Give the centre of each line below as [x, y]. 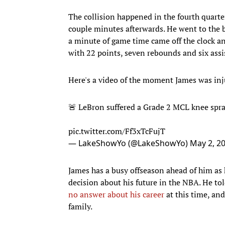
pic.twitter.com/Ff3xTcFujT [117, 131]
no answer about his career [116, 194]
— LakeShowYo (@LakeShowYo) [129, 143]
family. [80, 206]
